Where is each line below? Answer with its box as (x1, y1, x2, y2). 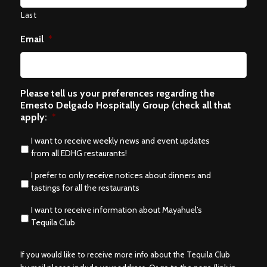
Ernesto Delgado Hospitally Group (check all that (20, 100, 231, 111)
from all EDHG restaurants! (31, 148, 127, 159)
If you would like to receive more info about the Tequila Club (20, 250, 230, 259)
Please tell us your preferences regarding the (20, 88, 215, 99)
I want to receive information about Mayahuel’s (31, 204, 202, 215)
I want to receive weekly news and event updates (31, 135, 210, 146)
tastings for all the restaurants (31, 182, 139, 193)
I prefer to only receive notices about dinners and (31, 170, 211, 181)
